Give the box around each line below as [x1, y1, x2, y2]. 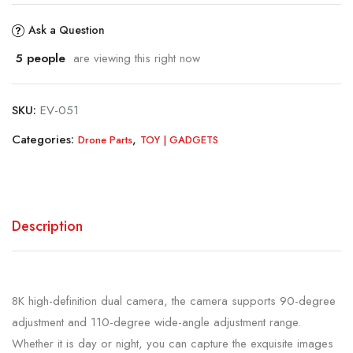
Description [12, 215, 83, 236]
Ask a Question [28, 22, 105, 39]
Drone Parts [78, 132, 132, 147]
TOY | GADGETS [140, 132, 218, 147]
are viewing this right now [65, 49, 200, 67]
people [23, 49, 65, 67]
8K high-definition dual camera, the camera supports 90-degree [12, 292, 336, 310]
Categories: [12, 130, 78, 148]
